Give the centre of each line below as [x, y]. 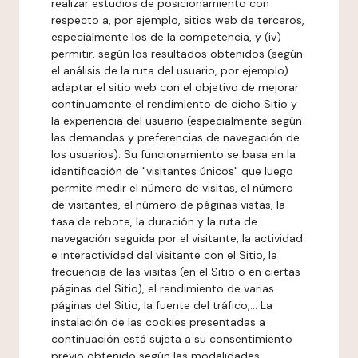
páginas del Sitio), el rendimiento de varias [163, 288]
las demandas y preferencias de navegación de [175, 137]
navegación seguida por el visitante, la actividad [177, 238]
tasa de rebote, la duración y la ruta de [154, 221]
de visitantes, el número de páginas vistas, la [168, 205]
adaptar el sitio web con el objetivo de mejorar [175, 87]
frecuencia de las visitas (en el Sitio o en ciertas [176, 272]
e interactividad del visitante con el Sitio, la [164, 255]
